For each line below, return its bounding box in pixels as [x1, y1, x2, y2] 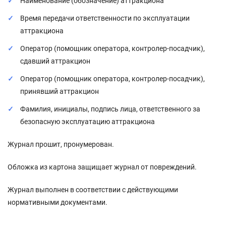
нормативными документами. [8, 198, 107, 206]
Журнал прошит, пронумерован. [8, 140, 116, 148]
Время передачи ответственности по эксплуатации [20, 14, 190, 22]
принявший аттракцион [20, 87, 99, 95]
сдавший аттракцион [20, 56, 90, 65]
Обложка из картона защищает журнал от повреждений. [8, 162, 198, 171]
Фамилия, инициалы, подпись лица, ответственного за [20, 104, 200, 113]
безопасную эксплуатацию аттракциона [20, 117, 155, 126]
